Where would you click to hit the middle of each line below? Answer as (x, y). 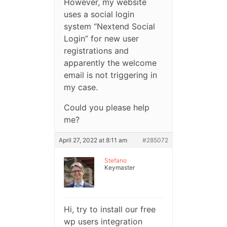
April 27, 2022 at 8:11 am (93, 140)
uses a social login (99, 14)
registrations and (96, 51)
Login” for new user (101, 39)
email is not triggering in (110, 75)
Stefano (115, 161)
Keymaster (119, 168)
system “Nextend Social (109, 27)
